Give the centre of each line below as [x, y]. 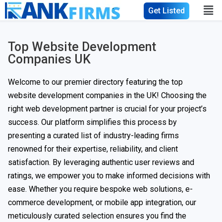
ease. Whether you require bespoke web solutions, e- [100, 189]
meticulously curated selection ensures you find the [97, 216]
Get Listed [166, 10]
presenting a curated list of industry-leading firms [93, 136]
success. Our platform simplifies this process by [92, 122]
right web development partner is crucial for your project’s [107, 109]
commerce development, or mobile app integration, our [102, 202]
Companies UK [49, 59]
